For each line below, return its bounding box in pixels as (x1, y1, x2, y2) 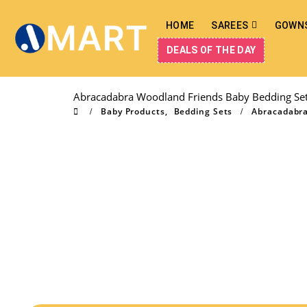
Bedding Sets (173, 106, 233, 117)
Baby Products (101, 106, 165, 117)
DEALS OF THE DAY (167, 45, 256, 56)
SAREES (211, 20, 249, 31)
